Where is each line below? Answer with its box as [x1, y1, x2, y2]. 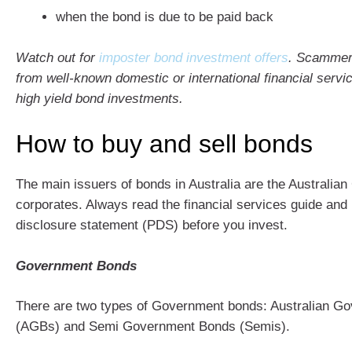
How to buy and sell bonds [16, 130, 313, 158]
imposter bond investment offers [99, 49, 288, 65]
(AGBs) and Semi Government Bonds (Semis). [16, 319, 290, 334]
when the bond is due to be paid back [56, 9, 273, 24]
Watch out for [16, 49, 99, 65]
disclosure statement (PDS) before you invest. [16, 218, 288, 233]
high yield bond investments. [16, 90, 183, 106]
